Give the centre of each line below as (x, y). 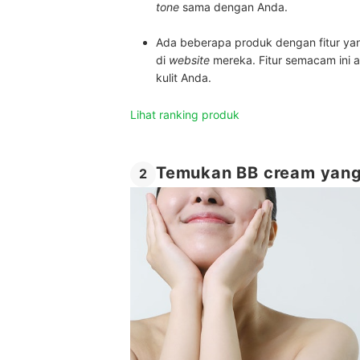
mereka (231, 59)
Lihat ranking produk (185, 114)
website (189, 59)
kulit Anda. (185, 77)
